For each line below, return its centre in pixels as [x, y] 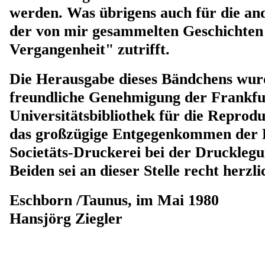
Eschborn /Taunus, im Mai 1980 [114, 200]
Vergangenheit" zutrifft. [90, 49]
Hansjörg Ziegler [66, 219]
